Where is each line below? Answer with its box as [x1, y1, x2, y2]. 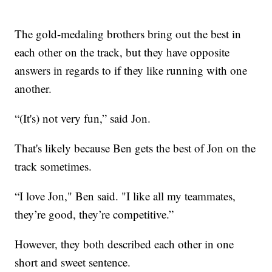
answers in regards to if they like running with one [15, 62, 248, 78]
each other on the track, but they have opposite [15, 44, 230, 59]
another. [15, 80, 52, 96]
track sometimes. [15, 158, 92, 174]
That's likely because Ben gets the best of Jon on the [15, 140, 256, 155]
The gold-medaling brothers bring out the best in [15, 25, 242, 41]
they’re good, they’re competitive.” [15, 206, 174, 222]
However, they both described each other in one [15, 236, 234, 251]
